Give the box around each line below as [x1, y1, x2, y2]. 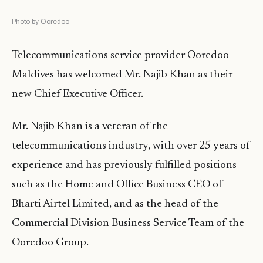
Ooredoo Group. [12, 237, 89, 249]
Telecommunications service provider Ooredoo [12, 50, 229, 62]
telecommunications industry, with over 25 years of [12, 140, 250, 152]
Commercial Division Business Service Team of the [12, 218, 244, 230]
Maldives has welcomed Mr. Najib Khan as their [12, 69, 232, 81]
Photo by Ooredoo [12, 18, 69, 26]
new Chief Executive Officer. [12, 89, 143, 100]
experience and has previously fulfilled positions [12, 160, 237, 171]
